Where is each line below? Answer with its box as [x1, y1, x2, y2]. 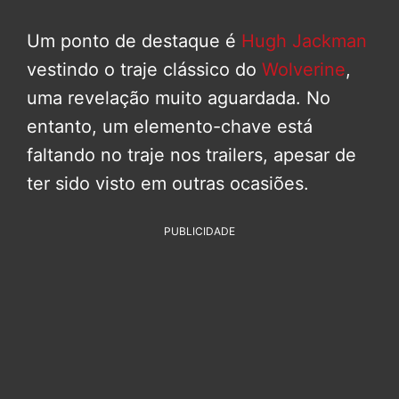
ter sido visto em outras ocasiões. [27, 172, 309, 194]
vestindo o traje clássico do [27, 58, 262, 80]
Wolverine [262, 58, 346, 80]
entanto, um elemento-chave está [27, 115, 313, 137]
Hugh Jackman [241, 29, 367, 52]
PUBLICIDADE [164, 224, 235, 238]
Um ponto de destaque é [27, 29, 241, 52]
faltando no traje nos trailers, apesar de [27, 143, 356, 166]
